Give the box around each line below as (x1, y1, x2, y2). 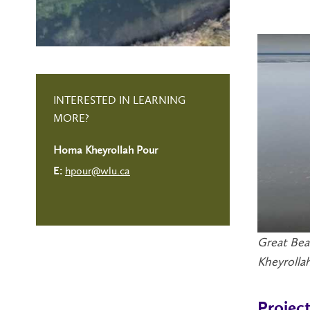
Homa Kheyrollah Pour (53, 143, 158, 157)
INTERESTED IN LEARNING (53, 93, 185, 107)
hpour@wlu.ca (65, 164, 130, 178)
